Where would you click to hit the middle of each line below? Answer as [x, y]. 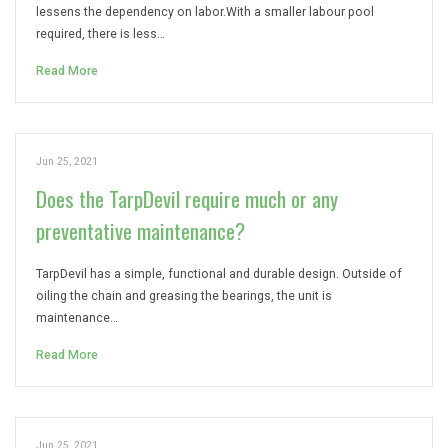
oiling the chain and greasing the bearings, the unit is [184, 296]
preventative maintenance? [140, 230]
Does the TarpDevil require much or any [187, 198]
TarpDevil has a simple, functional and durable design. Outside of [219, 274]
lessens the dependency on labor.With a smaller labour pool [205, 12]
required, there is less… [100, 34]
